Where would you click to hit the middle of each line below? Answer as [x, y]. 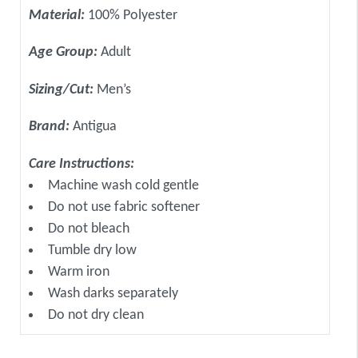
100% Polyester [133, 15]
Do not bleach [89, 229]
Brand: [51, 127]
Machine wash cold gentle [123, 185]
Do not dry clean [96, 315]
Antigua [95, 127]
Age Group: [65, 53]
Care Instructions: [82, 164]
